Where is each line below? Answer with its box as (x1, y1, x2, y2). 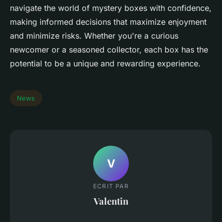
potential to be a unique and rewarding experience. (10, 58, 201, 68)
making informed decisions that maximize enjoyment (10, 16, 207, 27)
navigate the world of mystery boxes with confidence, (10, 2, 212, 13)
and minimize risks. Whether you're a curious (10, 30, 178, 41)
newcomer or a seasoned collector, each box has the (10, 44, 208, 55)
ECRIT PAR (93, 182, 129, 190)
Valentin (94, 194, 128, 207)
